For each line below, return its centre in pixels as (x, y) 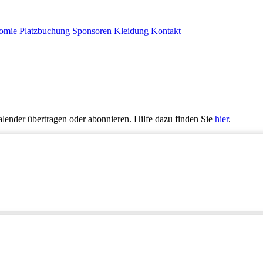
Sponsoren (92, 31)
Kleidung (131, 31)
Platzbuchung (45, 31)
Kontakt (166, 31)
